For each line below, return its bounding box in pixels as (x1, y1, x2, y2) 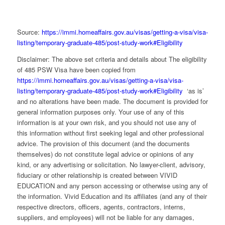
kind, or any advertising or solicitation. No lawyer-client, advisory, (17, 159, 205, 169)
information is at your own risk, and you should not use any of (17, 117, 196, 127)
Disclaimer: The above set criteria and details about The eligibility (17, 54, 207, 64)
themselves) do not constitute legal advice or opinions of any (17, 149, 194, 159)
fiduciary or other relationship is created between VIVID (17, 170, 177, 180)
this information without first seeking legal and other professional (17, 128, 204, 138)
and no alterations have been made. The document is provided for (17, 96, 208, 106)
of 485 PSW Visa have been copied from (17, 64, 136, 74)
